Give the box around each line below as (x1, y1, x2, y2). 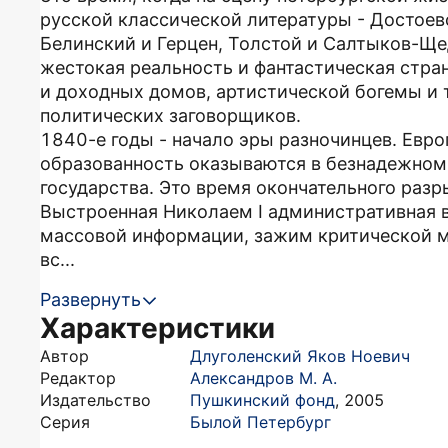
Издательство (40, 390, 151, 410)
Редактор (40, 368, 116, 388)
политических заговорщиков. (40, 105, 301, 126)
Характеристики (40, 311, 275, 345)
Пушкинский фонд (190, 390, 335, 410)
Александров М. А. (190, 368, 337, 388)
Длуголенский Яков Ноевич (190, 346, 410, 366)
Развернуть (40, 289, 141, 310)
